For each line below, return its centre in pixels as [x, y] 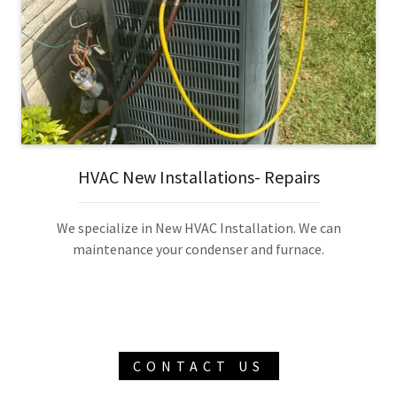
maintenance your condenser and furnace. [198, 249]
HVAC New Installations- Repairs [198, 177]
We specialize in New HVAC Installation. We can [198, 228]
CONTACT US [198, 366]
